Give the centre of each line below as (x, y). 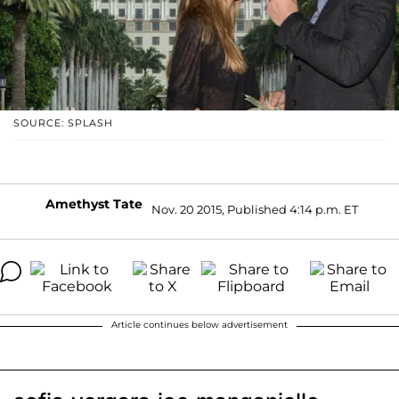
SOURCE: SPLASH (63, 122)
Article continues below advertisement (199, 324)
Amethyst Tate (94, 204)
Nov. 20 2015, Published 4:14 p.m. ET (254, 210)
